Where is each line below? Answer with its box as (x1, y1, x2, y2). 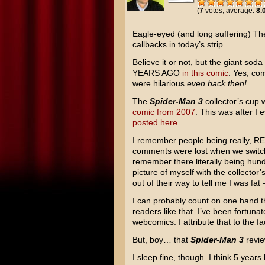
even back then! (186, 79, 247, 88)
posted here (132, 118, 177, 127)
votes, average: (203, 7, 256, 15)
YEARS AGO (132, 68, 182, 77)
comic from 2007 (132, 107, 195, 117)
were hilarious (132, 79, 187, 88)
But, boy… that (132, 235, 190, 244)
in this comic (182, 68, 228, 77)
